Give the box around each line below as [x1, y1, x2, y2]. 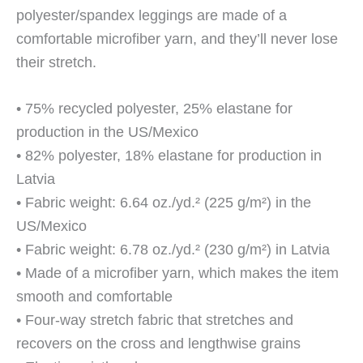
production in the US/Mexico [16, 124, 199, 141]
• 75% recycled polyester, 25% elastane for [16, 100, 293, 117]
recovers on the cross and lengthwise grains [16, 335, 301, 352]
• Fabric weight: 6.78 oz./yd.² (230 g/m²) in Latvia [16, 241, 330, 258]
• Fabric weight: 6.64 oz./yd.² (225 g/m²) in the [16, 194, 311, 211]
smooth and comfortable [16, 288, 173, 305]
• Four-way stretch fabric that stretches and [16, 312, 293, 329]
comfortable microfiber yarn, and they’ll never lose [16, 30, 338, 47]
